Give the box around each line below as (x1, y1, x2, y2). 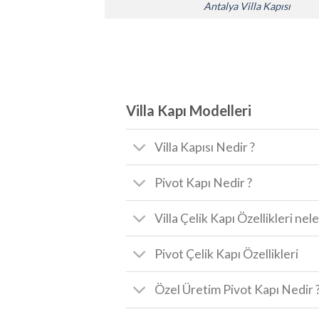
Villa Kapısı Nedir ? (155, 139, 256, 155)
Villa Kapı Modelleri (126, 102, 251, 120)
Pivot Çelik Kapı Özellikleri (155, 246, 299, 261)
